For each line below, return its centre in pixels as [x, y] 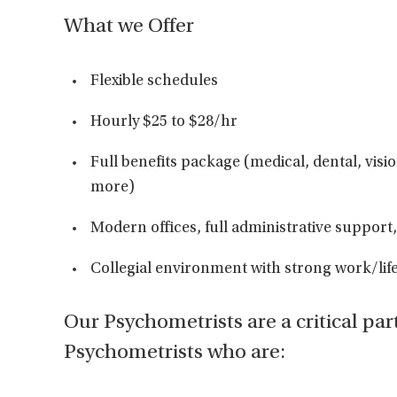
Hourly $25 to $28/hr [164, 122]
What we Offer [129, 27]
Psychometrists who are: [175, 354]
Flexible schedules [154, 82]
